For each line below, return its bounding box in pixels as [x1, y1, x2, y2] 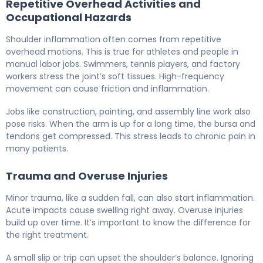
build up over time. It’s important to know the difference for [6, 217, 251, 229]
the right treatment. [6, 229, 89, 241]
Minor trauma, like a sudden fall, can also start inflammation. [6, 192, 255, 204]
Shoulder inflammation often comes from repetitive [6, 33, 221, 46]
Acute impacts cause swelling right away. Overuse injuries [6, 204, 243, 217]
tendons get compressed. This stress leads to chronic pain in [6, 130, 255, 143]
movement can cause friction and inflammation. [6, 83, 209, 95]
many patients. [6, 143, 68, 155]
